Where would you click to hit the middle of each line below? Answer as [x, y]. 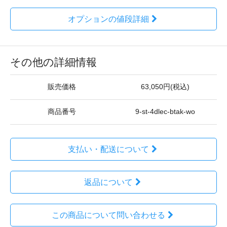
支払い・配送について [108, 149]
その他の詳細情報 [53, 62]
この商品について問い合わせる [108, 215]
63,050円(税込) [165, 87]
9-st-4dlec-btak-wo [165, 111]
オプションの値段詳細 [108, 19]
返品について [108, 182]
